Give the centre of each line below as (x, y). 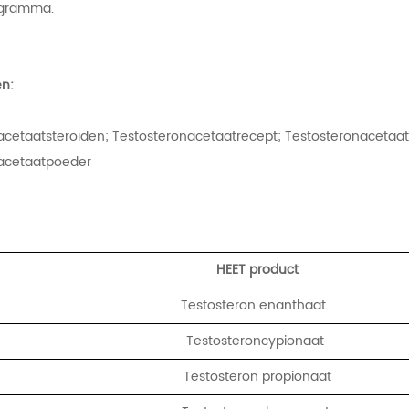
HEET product (257, 269)
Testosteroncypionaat (257, 341)
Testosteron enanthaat (257, 305)
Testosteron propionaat (257, 376)
